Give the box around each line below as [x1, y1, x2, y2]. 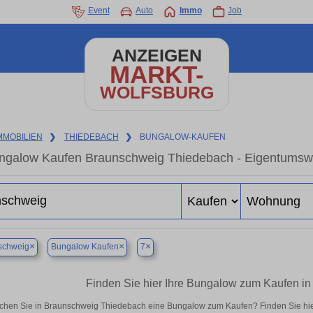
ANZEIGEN [111, 46, 202, 65]
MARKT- [109, 61, 204, 88]
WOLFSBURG [99, 83, 214, 102]
